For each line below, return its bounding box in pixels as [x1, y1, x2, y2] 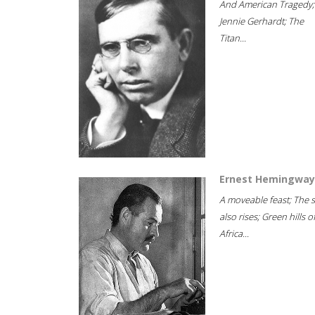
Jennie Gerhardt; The [219, 15, 304, 27]
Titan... [219, 32, 246, 44]
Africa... [219, 227, 249, 240]
